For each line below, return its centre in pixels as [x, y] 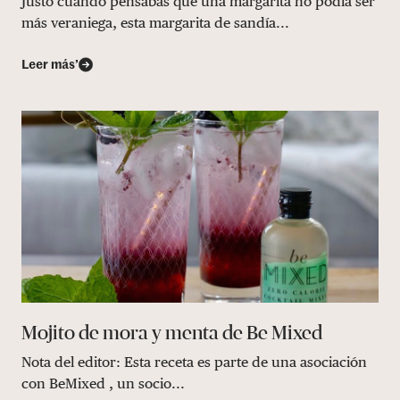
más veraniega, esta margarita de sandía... [155, 22]
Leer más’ [50, 65]
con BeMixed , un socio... [103, 383]
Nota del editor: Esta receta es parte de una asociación [194, 362]
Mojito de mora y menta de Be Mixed [172, 332]
